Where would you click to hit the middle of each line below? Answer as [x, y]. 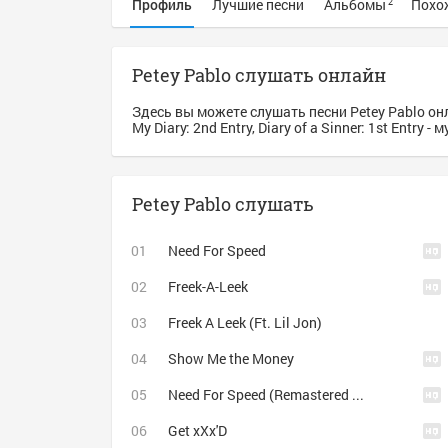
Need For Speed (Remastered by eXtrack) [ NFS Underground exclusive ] [358, 394]
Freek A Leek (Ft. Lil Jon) [245, 322]
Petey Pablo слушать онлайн [259, 75]
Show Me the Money [231, 358]
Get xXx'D [197, 430]
